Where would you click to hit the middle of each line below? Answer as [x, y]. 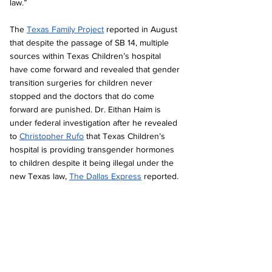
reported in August [142, 29]
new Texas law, [39, 176]
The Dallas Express [105, 176]
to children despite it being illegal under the [93, 163]
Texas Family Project [65, 29]
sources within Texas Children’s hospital [87, 56]
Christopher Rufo [52, 136]
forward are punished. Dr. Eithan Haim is [87, 110]
